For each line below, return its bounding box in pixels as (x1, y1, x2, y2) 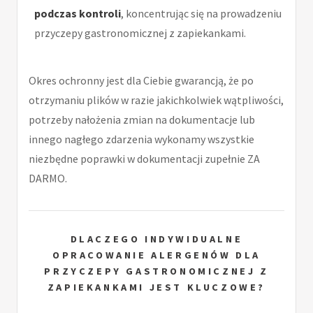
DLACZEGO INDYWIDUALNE (70, 233, 243, 246)
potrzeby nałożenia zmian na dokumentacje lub (29, 112, 255, 127)
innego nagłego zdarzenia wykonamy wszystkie (29, 132, 254, 147)
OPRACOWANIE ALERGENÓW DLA (52, 249, 261, 262)
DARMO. (29, 171, 67, 186)
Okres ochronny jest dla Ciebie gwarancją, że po (29, 73, 254, 88)
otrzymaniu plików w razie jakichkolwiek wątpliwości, (29, 93, 284, 108)
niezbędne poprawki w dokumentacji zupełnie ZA (29, 152, 260, 166)
